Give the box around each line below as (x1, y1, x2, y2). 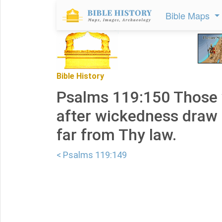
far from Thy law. (56, 125, 176, 144)
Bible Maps (166, 9, 212, 22)
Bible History (56, 71, 104, 81)
